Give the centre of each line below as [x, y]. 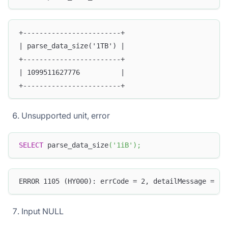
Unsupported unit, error [66, 115]
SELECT [31, 145]
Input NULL [42, 211]
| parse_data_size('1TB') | [72, 46]
